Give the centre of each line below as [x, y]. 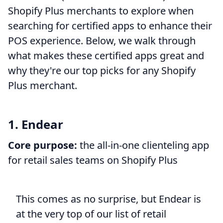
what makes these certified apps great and [106, 55]
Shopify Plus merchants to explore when [101, 10]
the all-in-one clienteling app [143, 145]
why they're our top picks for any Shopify [102, 70]
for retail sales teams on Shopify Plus [93, 160]
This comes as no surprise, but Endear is [109, 199]
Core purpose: [43, 145]
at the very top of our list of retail [91, 214]
